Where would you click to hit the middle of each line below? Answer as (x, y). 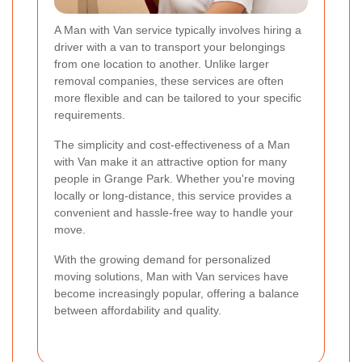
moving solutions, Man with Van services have (171, 277)
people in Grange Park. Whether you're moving (175, 179)
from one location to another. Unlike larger (162, 64)
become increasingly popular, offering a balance (177, 294)
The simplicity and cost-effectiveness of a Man (172, 145)
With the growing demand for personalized (162, 260)
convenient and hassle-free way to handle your (174, 213)
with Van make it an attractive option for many (170, 162)
